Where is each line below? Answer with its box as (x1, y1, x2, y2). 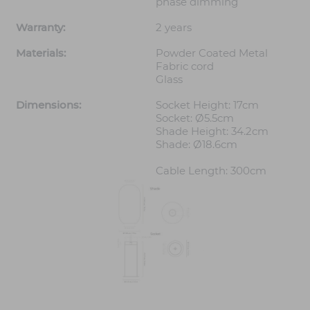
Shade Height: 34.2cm (156, 125, 268, 138)
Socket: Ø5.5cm (156, 111, 234, 125)
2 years (156, 21, 192, 35)
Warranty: (16, 21, 65, 35)
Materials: (16, 46, 66, 60)
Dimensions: (16, 98, 81, 112)
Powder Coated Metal (156, 46, 268, 60)
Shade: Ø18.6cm (156, 138, 237, 152)
